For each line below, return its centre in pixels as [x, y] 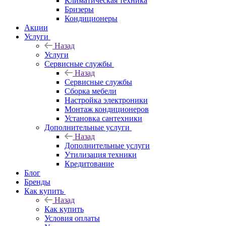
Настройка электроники [106, 100]
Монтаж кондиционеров [107, 109]
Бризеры [79, 9]
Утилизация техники [101, 154]
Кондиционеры [91, 18]
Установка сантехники [103, 118]
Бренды [37, 182]
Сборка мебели [91, 91]
